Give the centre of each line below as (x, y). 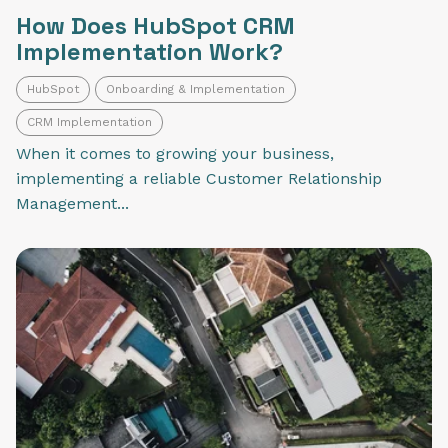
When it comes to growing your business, (175, 153)
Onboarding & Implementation (195, 88)
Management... (72, 203)
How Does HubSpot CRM (155, 25)
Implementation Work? (149, 51)
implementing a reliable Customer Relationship (199, 178)
